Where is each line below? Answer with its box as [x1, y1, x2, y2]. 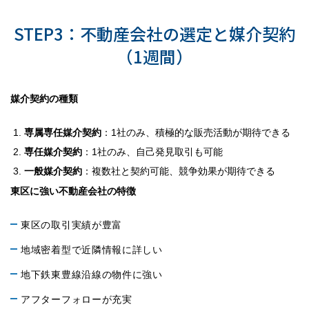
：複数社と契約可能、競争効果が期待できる [82, 166, 275, 177]
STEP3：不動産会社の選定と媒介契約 [14, 21, 295, 46]
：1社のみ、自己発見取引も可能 [82, 146, 223, 157]
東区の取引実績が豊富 [21, 219, 122, 230]
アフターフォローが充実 [21, 294, 132, 305]
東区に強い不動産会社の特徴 [10, 186, 136, 197]
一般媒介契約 [24, 166, 82, 177]
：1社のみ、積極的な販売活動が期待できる [101, 127, 290, 138]
